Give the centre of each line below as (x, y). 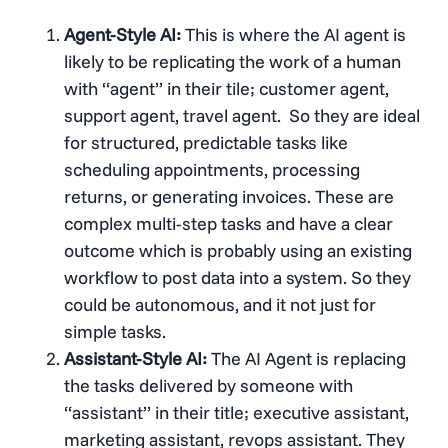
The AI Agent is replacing (306, 358)
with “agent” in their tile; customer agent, (226, 88)
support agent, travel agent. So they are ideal (242, 115)
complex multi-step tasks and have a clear (228, 223)
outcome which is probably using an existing (238, 250)
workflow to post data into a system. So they (237, 277)
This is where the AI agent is (293, 34)
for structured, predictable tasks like (206, 142)
